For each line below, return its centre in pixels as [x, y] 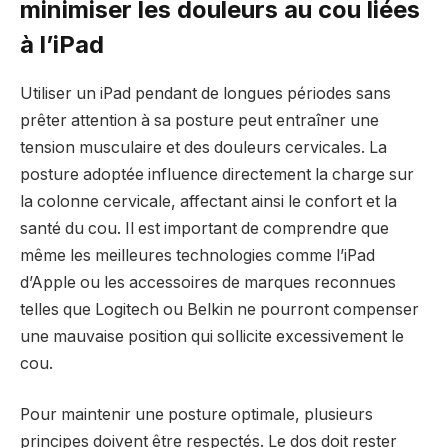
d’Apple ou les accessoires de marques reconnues [208, 282]
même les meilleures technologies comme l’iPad [197, 255]
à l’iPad [62, 44]
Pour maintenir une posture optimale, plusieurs [196, 415]
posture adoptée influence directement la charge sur [217, 174]
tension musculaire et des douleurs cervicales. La [203, 147]
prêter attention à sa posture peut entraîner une [199, 120]
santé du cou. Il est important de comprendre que [204, 228]
